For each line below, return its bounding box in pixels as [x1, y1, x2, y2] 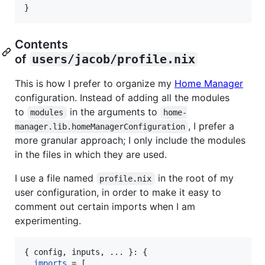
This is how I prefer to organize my [15, 77, 174, 89]
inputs [72, 247, 100, 257]
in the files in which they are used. [15, 148, 167, 160]
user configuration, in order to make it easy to [15, 186, 221, 198]
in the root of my [154, 172, 237, 184]
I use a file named [15, 172, 96, 184]
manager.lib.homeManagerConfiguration [15, 121, 185, 131]
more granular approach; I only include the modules [15, 134, 245, 146]
